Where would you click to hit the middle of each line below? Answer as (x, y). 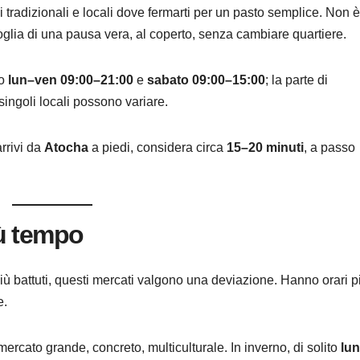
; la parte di (297, 80)
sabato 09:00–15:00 (206, 80)
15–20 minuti (265, 147)
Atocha (66, 147)
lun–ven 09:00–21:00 (71, 80)
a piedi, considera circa (157, 147)
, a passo (329, 147)
